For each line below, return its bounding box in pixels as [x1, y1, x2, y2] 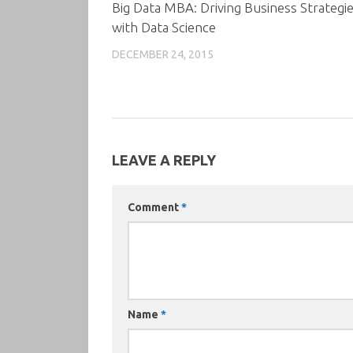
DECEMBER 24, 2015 [112, 47, 214, 61]
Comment [128, 201, 181, 214]
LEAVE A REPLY [112, 152, 216, 169]
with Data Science [112, 19, 216, 35]
